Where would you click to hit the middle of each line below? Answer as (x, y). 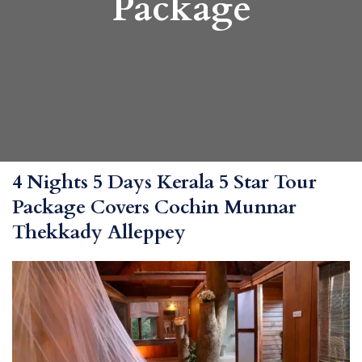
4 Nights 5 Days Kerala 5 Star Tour (164, 183)
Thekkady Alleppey (99, 233)
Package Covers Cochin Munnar (154, 208)
